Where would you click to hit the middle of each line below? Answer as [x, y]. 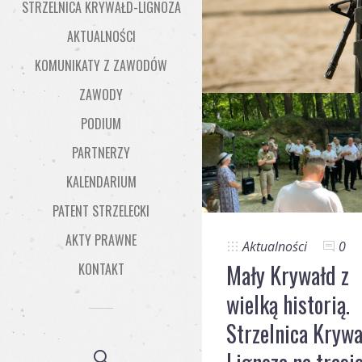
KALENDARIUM [101, 182]
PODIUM [101, 124]
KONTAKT [101, 269]
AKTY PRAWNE [101, 240]
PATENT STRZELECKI [101, 211]
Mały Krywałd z [288, 275]
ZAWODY [101, 95]
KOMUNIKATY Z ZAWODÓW [101, 65]
